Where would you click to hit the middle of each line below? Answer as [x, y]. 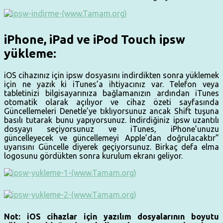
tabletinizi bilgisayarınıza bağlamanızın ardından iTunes [111, 93]
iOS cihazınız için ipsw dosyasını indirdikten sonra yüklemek [111, 75]
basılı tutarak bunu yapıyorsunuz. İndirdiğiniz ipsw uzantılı [111, 120]
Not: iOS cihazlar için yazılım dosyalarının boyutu [111, 217]
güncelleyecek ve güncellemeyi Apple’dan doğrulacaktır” [111, 138]
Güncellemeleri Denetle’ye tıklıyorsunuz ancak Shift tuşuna [111, 111]
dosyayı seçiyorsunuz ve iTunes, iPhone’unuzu [111, 129]
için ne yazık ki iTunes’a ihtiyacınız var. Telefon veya [111, 84]
